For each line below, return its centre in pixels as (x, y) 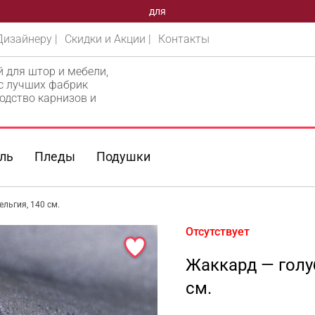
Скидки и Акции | (108, 39)
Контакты (184, 39)
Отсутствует (218, 232)
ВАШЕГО (157, 11)
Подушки (124, 156)
